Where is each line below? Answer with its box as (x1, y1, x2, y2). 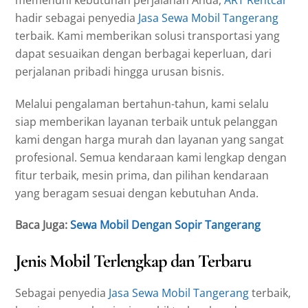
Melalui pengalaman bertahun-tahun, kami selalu (15, 96, 269, 111)
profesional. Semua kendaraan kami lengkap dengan (15, 149, 287, 165)
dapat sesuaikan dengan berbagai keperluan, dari (15, 45, 272, 61)
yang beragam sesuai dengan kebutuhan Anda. (15, 185, 259, 201)
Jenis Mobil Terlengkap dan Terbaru (15, 250, 251, 273)
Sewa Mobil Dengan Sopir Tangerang (70, 217, 261, 233)
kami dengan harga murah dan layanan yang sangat (15, 131, 285, 147)
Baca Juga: (15, 217, 71, 233)
